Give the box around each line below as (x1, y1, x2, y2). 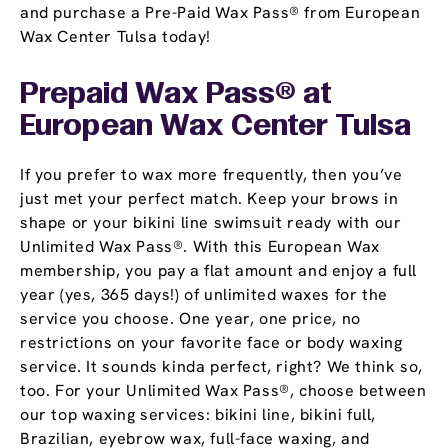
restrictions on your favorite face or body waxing (20, 332, 403, 354)
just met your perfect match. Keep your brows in (20, 188, 399, 210)
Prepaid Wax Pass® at (20, 81, 332, 110)
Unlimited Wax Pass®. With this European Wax (20, 236, 380, 258)
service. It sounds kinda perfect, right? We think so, (20, 356, 423, 378)
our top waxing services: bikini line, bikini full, (20, 404, 377, 426)
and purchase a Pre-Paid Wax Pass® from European (20, 2, 421, 24)
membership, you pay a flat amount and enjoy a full (20, 260, 418, 282)
